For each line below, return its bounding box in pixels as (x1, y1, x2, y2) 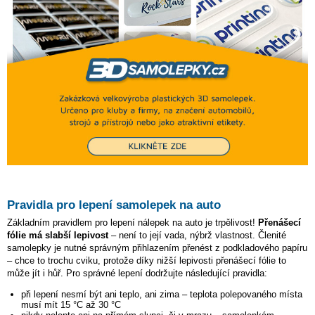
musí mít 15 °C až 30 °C (21, 300, 121, 311)
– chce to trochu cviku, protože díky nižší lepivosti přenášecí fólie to (7, 255, 286, 266)
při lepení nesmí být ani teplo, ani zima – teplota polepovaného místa (21, 289, 302, 300)
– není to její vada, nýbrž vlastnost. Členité (108, 230, 286, 241)
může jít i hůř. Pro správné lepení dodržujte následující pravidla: (7, 268, 267, 279)
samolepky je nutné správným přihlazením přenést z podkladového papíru (7, 243, 307, 254)
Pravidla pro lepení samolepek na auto (7, 198, 221, 212)
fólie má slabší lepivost (7, 230, 108, 241)
